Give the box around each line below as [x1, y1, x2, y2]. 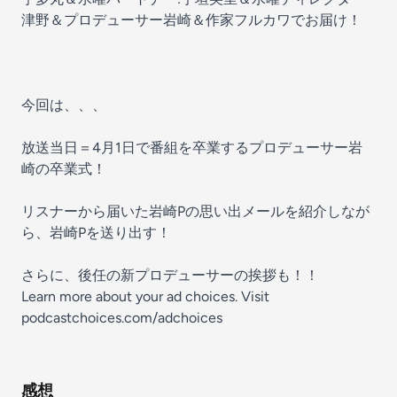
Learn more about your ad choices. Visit [21, 288, 269, 305]
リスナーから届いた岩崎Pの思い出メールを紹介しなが [21, 203, 370, 220]
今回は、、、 [21, 97, 106, 113]
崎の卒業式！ [21, 160, 106, 177]
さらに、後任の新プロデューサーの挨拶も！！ [21, 267, 319, 284]
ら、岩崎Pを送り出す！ [21, 224, 171, 241]
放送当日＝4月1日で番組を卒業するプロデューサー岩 [21, 139, 362, 156]
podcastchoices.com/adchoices [21, 309, 222, 326]
